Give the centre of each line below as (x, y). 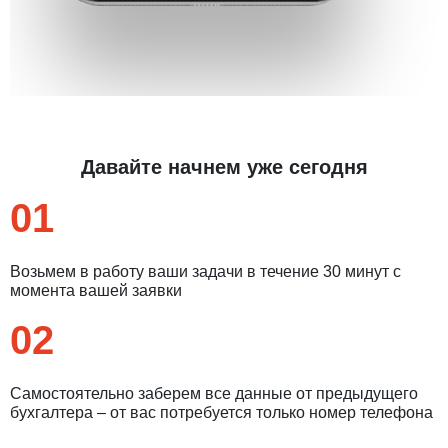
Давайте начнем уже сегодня (224, 166)
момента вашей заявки (96, 290)
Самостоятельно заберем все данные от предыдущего (214, 393)
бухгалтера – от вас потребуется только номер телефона (221, 412)
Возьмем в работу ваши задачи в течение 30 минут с (205, 271)
